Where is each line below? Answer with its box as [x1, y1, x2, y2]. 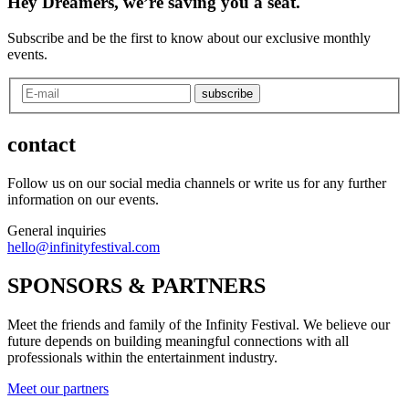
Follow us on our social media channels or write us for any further [7, 175, 386, 192]
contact [7, 132, 76, 157]
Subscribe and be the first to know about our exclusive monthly [7, 29, 371, 46]
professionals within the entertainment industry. [7, 349, 278, 365]
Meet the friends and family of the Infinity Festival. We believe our [7, 316, 390, 332]
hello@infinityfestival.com [7, 239, 160, 256]
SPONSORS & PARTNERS [7, 273, 266, 298]
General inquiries [7, 223, 106, 239]
